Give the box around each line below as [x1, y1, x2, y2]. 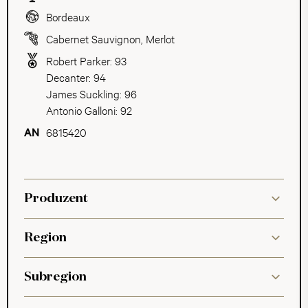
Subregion [24, 271, 87, 283]
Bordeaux [46, 9, 90, 23]
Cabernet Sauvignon [46, 31, 141, 45]
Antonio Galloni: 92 [46, 102, 132, 117]
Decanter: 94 [46, 69, 106, 84]
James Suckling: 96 [46, 86, 137, 100]
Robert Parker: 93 [46, 53, 126, 67]
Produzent [24, 192, 88, 205]
